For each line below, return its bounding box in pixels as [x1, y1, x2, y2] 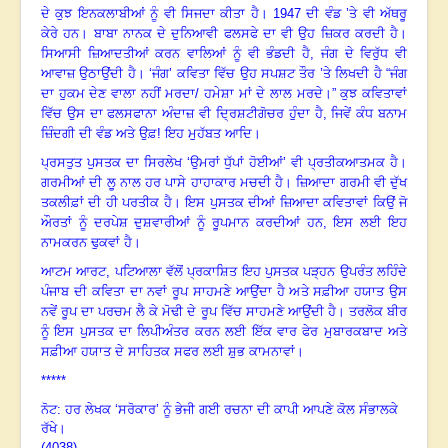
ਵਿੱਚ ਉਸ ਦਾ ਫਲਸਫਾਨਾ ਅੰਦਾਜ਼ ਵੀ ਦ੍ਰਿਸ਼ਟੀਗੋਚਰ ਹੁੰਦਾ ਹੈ [41, 106, 323, 122]
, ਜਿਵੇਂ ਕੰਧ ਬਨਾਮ [322, 106, 408, 122]
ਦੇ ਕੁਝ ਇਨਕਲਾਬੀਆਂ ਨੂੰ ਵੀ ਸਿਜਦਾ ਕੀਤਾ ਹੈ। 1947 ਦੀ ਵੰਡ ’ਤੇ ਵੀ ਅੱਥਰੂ [41, 6, 407, 22]
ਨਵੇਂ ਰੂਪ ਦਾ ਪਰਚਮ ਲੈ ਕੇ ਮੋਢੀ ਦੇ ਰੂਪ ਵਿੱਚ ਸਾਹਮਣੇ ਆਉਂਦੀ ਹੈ [41, 304, 336, 320]
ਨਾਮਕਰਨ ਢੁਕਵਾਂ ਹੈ [41, 235, 132, 251]
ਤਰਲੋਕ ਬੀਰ [348, 304, 408, 320]
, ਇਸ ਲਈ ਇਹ [322, 215, 408, 231]
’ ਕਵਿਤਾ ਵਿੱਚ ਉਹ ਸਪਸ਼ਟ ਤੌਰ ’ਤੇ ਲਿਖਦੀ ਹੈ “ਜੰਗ [169, 66, 408, 82]
